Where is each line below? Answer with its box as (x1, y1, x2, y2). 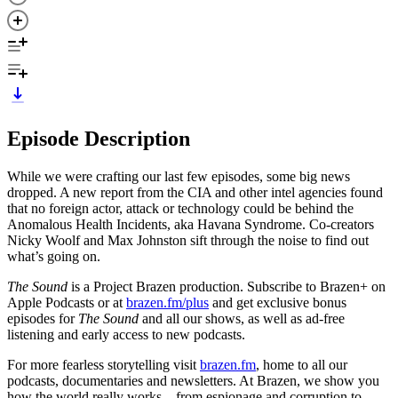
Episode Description (7, 126, 190, 150)
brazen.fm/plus (126, 294, 209, 310)
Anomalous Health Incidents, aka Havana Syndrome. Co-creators (7, 216, 374, 232)
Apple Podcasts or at (7, 294, 126, 310)
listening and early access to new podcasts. (7, 326, 245, 342)
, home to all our (256, 356, 347, 372)
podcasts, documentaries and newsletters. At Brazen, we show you (7, 372, 379, 388)
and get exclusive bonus (209, 294, 346, 310)
